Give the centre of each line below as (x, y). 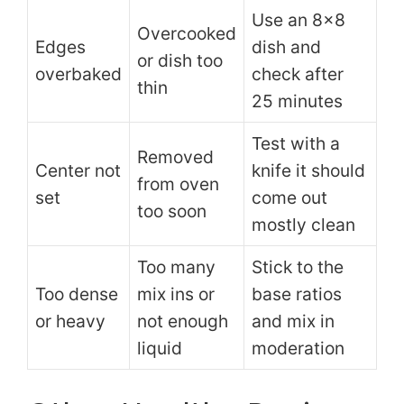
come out (289, 197)
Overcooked (187, 33)
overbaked (78, 73)
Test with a (296, 143)
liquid (160, 348)
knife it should (308, 170)
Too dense (77, 294)
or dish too (180, 60)
